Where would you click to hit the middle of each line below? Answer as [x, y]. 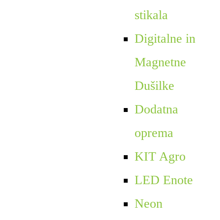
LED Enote [164, 180]
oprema [154, 133]
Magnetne [160, 62]
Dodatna [156, 109]
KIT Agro [160, 156]
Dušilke [154, 85]
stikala [151, 15]
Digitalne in [165, 38]
